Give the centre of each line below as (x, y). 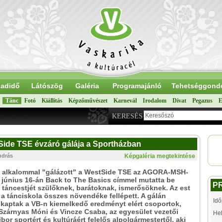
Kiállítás (52, 101)
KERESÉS (127, 116)
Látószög (47, 86)
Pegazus (202, 101)
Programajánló (137, 86)
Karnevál (125, 101)
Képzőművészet (88, 101)
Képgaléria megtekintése (160, 156)
